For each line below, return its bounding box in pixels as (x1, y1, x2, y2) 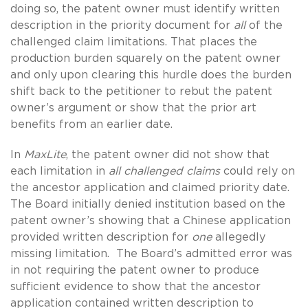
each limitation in (10, 165, 109, 177)
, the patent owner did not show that (66, 148, 269, 160)
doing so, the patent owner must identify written (10, 3, 280, 14)
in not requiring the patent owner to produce (10, 264, 259, 276)
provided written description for (10, 231, 192, 243)
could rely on (220, 165, 295, 177)
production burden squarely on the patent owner (10, 52, 280, 64)
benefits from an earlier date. (10, 118, 173, 130)
